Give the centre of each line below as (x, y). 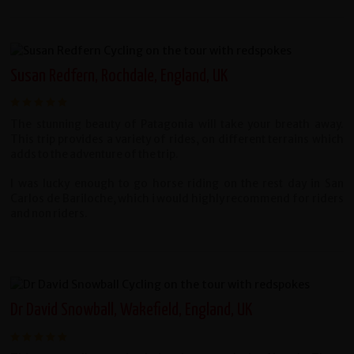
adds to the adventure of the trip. (95, 155)
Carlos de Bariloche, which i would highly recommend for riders (177, 199)
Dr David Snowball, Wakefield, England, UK (132, 311)
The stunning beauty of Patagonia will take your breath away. (177, 125)
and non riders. (49, 214)
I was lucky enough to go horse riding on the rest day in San (177, 184)
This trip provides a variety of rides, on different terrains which (177, 140)
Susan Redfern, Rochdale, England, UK (119, 77)
